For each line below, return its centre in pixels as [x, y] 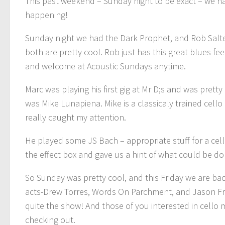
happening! [46, 15]
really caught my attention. [76, 117]
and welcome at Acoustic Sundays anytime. [105, 66]
